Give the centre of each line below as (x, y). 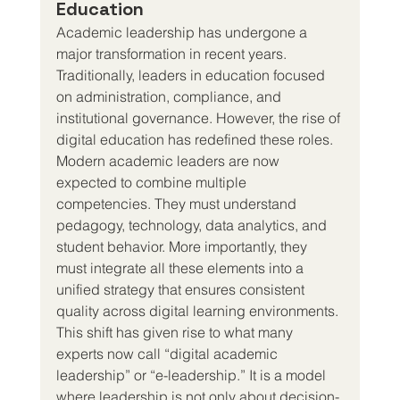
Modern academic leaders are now (169, 160)
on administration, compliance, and (170, 96)
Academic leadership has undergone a (183, 32)
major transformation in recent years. (173, 53)
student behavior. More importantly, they (183, 246)
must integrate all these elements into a (181, 267)
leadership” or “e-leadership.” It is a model (192, 375)
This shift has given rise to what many (176, 332)
